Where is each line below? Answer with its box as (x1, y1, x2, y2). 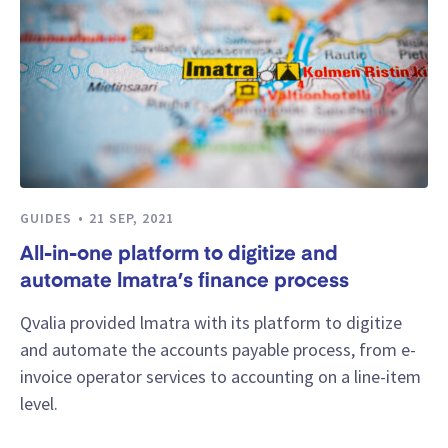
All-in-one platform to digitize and (20, 244, 338, 265)
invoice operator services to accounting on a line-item (20, 365, 421, 389)
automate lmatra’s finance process (20, 271, 349, 292)
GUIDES (20, 208, 76, 227)
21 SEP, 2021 (89, 208, 174, 227)
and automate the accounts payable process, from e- (20, 338, 416, 362)
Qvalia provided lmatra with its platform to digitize (20, 311, 402, 335)
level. (20, 392, 58, 416)
